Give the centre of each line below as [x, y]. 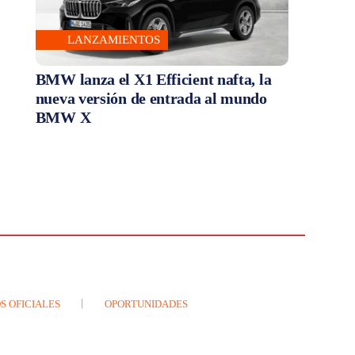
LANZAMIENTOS [113, 39]
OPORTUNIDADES [146, 303]
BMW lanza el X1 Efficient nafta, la [153, 79]
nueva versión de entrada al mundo [151, 98]
